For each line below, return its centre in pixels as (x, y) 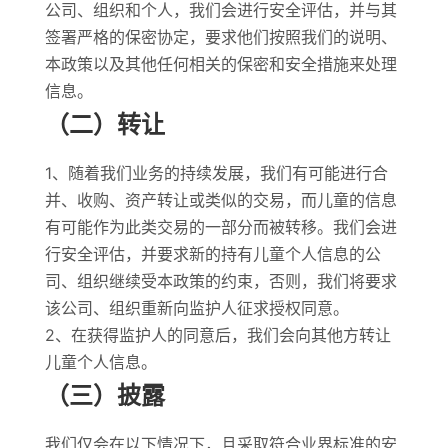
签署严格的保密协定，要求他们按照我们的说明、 (220, 37)
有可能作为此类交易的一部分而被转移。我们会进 (220, 227)
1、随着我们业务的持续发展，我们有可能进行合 (216, 173)
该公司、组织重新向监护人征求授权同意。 (196, 308)
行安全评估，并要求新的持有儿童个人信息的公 (212, 254)
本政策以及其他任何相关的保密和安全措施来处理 (220, 64)
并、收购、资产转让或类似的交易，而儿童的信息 (220, 200)
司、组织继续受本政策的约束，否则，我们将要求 (220, 281)
